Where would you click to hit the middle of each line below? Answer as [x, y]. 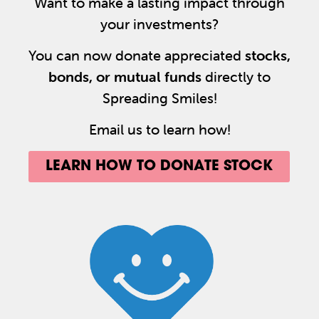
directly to [236, 77]
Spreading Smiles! [159, 98]
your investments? [159, 23]
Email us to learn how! [159, 130]
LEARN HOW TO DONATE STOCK [159, 166]
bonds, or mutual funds [125, 77]
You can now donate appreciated [137, 56]
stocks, [268, 56]
